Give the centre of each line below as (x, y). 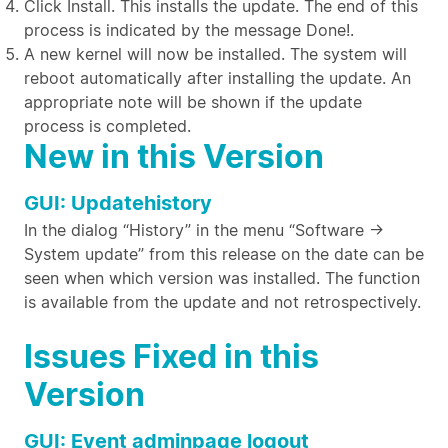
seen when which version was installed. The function (222, 278)
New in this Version (174, 156)
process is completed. (107, 126)
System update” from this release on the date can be (224, 254)
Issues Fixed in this (171, 356)
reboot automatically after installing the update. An (217, 78)
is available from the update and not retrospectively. (222, 302)
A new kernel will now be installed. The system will (215, 54)
